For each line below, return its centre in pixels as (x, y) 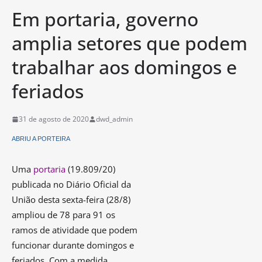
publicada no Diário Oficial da (71, 184)
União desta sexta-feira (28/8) (71, 199)
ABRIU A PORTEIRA (41, 139)
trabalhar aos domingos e (124, 67)
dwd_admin (114, 119)
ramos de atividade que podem (75, 230)
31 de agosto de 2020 (54, 119)
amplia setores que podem (130, 43)
